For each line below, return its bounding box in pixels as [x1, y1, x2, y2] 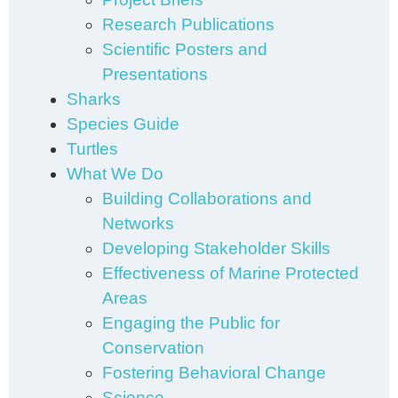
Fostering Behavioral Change [102, 363, 326, 382]
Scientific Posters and [102, 40, 267, 59]
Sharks [67, 90, 121, 108]
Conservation [102, 338, 204, 357]
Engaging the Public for [102, 314, 280, 332]
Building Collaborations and [102, 189, 312, 208]
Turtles [67, 139, 118, 158]
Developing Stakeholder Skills [102, 239, 330, 258]
